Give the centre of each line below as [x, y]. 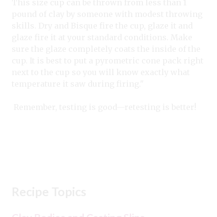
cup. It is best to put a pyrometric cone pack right [108, 60]
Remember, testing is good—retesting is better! [104, 107]
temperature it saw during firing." [78, 84]
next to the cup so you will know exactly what [101, 72]
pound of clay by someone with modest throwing [107, 14]
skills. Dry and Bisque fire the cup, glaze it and [102, 25]
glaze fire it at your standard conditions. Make [102, 37]
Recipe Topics [49, 191]
